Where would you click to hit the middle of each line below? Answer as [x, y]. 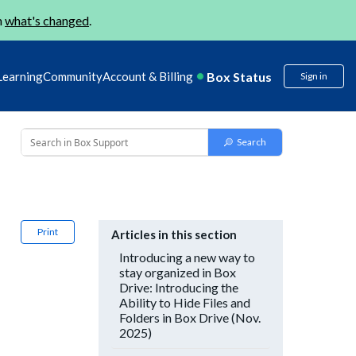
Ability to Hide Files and [185, 302]
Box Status [239, 76]
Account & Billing [148, 76]
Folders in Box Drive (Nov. [190, 317]
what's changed [47, 20]
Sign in [314, 76]
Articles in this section [174, 234]
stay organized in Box [178, 272]
